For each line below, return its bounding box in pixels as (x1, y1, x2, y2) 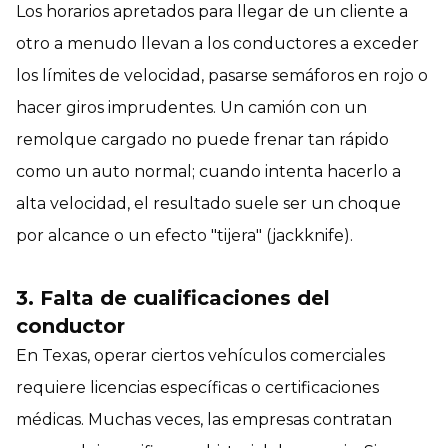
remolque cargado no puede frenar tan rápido (16, 129, 389, 149)
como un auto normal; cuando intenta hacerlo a (16, 161, 401, 181)
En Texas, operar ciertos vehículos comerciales (16, 345, 385, 365)
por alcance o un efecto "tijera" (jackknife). (16, 225, 353, 245)
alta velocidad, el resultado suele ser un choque (16, 193, 401, 213)
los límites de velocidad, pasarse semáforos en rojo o (16, 65, 428, 85)
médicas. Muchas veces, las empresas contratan (16, 409, 392, 429)
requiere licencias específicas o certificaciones (16, 377, 379, 397)
